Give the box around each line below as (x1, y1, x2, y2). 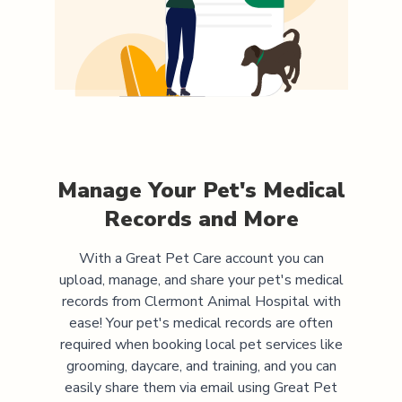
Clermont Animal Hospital (144, 291, 310, 311)
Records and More (103, 204, 299, 233)
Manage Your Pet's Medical (57, 175, 345, 205)
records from (61, 291, 144, 311)
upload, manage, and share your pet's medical (58, 269, 344, 290)
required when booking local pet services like (59, 334, 343, 354)
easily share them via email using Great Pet (65, 377, 337, 398)
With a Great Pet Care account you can (78, 248, 324, 268)
